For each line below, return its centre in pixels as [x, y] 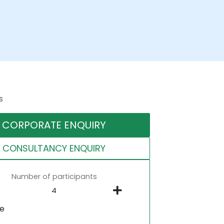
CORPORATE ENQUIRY [54, 125]
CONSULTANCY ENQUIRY [54, 148]
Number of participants [54, 176]
